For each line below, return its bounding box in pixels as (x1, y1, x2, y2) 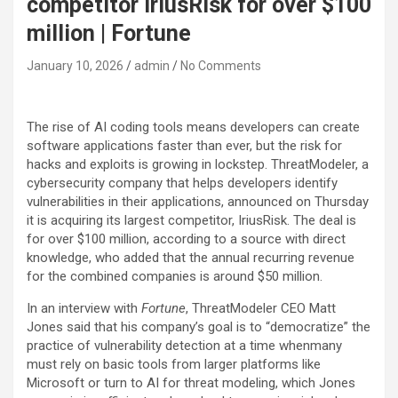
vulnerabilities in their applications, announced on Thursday (27, 194, 369, 210)
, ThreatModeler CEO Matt (186, 300, 336, 316)
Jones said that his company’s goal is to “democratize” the (27, 319, 370, 335)
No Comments (180, 59, 261, 73)
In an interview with (27, 300, 141, 316)
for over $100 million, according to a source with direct (27, 231, 346, 247)
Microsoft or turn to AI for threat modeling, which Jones (27, 375, 355, 391)
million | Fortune (27, 20, 191, 46)
